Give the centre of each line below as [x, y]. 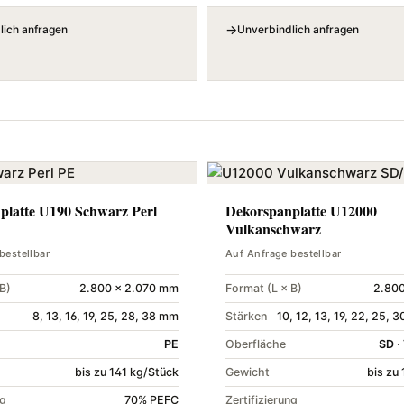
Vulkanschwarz [273, 229]
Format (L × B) [264, 289]
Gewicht [248, 372]
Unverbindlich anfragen [298, 30]
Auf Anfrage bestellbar [284, 254]
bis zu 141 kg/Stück [127, 372]
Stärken [246, 317]
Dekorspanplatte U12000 [301, 211]
